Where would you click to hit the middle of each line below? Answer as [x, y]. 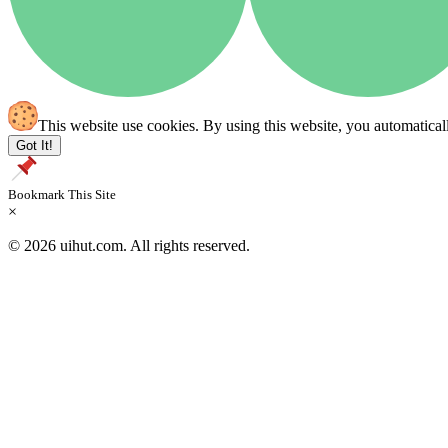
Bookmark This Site [62, 195]
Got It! [34, 146]
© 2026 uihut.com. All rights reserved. [129, 246]
